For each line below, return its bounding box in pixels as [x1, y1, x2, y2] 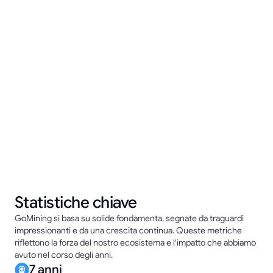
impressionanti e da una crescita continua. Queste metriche [15, 225, 242, 236]
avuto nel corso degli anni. [15, 249, 113, 260]
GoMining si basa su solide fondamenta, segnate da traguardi [15, 213, 244, 224]
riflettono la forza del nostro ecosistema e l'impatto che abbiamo [15, 237, 256, 248]
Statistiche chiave [15, 193, 137, 212]
